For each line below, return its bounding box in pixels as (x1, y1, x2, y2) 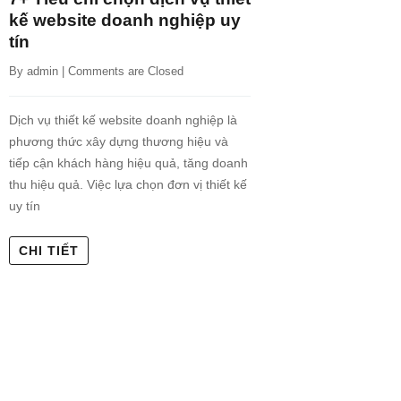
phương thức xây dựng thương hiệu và (9, 134, 228, 149)
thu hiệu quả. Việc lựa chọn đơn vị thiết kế (9, 177, 247, 192)
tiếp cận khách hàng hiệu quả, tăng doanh (9, 156, 248, 171)
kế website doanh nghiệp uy (9, 11, 241, 30)
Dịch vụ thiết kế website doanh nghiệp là (9, 113, 237, 128)
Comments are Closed (68, 64, 183, 79)
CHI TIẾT (19, 243, 79, 259)
